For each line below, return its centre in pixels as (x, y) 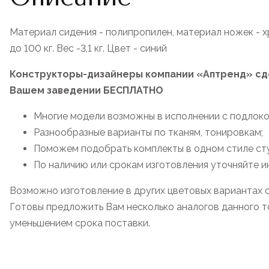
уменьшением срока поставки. (80, 223)
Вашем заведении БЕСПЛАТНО (86, 90)
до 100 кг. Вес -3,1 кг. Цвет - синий (88, 48)
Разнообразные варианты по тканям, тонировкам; (148, 132)
